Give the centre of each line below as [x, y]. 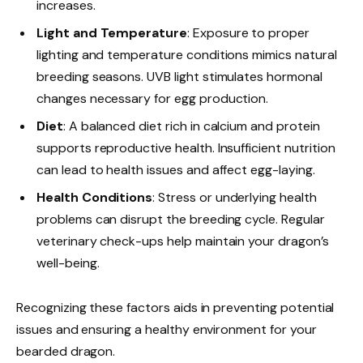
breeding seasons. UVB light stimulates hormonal [179, 76]
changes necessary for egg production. [153, 98]
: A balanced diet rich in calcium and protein [191, 126]
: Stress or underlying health [235, 198]
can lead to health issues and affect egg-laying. [176, 170]
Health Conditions [95, 198]
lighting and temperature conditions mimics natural [187, 54]
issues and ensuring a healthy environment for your [167, 330]
